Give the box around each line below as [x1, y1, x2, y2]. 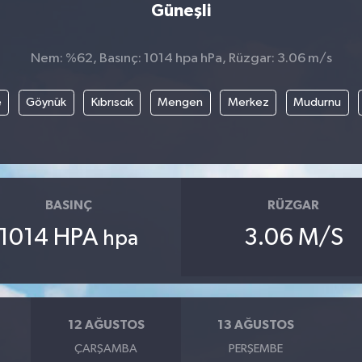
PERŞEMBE [229, 342, 284, 355]
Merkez [227, 95, 269, 108]
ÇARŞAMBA [74, 342, 138, 355]
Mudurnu [293, 95, 342, 108]
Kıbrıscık [90, 95, 133, 108]
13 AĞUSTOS [217, 318, 295, 332]
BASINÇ [44, 199, 92, 213]
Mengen [158, 95, 204, 108]
